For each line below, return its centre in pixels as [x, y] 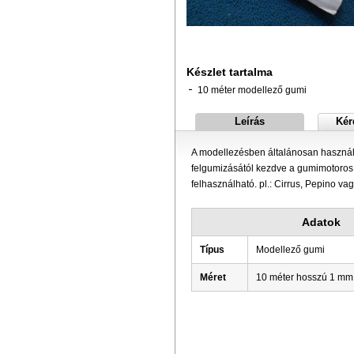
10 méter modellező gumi [252, 90]
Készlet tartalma [229, 72]
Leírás [249, 121]
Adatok [321, 222]
